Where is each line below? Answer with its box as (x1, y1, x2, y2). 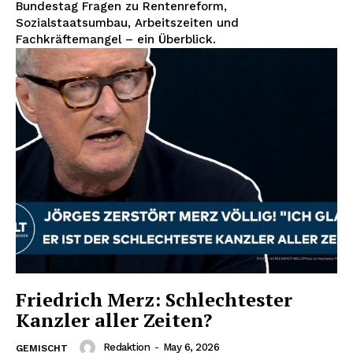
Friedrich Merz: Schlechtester (16, 286, 292, 312)
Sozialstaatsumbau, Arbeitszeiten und (16, 16, 239, 31)
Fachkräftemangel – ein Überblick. (16, 32, 216, 47)
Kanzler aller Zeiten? (16, 307, 212, 333)
